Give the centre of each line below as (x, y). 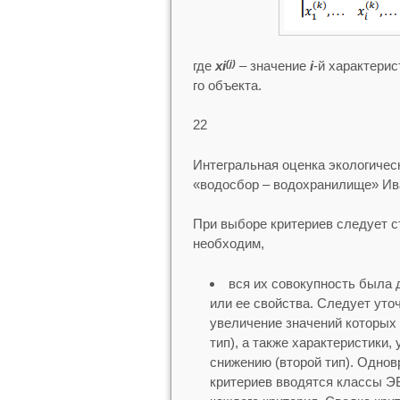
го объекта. (227, 85)
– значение (272, 65)
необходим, (228, 244)
